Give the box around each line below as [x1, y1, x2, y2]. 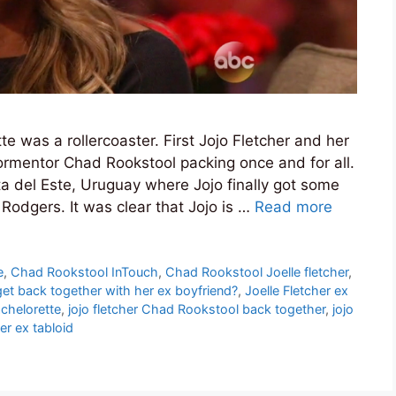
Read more [255, 197, 332, 216]
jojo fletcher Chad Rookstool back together [68, 301, 325, 316]
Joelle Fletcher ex [245, 282, 348, 298]
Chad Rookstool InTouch [11, 263, 159, 279]
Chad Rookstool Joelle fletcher [165, 263, 349, 279]
